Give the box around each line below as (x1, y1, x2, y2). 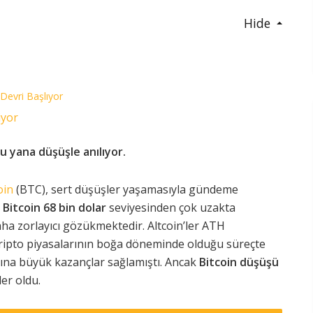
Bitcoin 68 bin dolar (3, 200, 106, 216)
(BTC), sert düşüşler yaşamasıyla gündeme (13, 182, 238, 198)
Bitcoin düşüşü (199, 254, 279, 270)
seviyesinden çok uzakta (106, 200, 235, 216)
